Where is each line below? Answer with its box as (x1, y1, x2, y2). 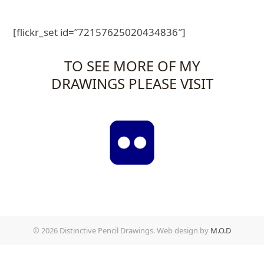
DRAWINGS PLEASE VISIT (51, 74, 213, 93)
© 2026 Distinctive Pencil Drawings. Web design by (33, 225, 210, 236)
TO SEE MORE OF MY (64, 56, 200, 75)
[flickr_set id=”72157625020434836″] (13, 25, 186, 39)
